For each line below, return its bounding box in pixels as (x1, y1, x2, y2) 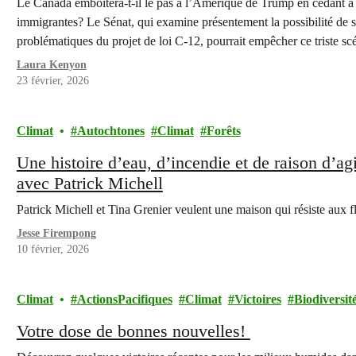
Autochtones (76, 124, 145, 137)
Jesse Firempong (16, 227, 96, 239)
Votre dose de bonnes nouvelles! (16, 321, 250, 341)
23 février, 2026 (16, 75, 89, 87)
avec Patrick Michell (16, 173, 163, 193)
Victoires (234, 292, 281, 306)
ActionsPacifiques (76, 292, 172, 306)
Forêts (206, 124, 241, 137)
